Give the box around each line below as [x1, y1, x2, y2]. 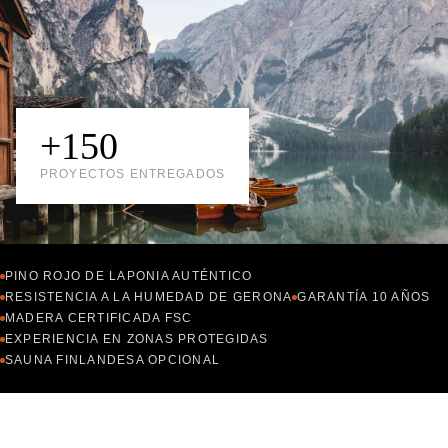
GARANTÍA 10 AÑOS [297, 289, 431, 304]
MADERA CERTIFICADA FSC [5, 310, 193, 325]
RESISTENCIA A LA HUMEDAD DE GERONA [5, 289, 293, 304]
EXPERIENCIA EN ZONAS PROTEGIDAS [5, 331, 269, 346]
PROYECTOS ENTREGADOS [40, 168, 226, 181]
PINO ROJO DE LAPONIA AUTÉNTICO [5, 268, 253, 283]
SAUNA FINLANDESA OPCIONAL [5, 352, 221, 367]
